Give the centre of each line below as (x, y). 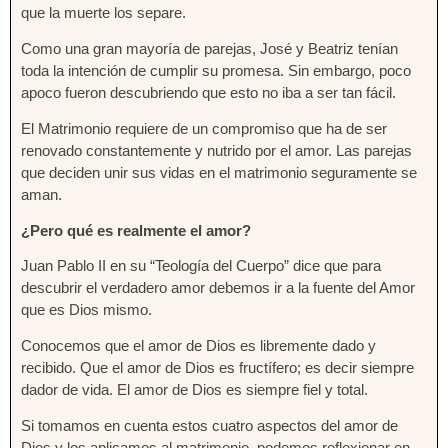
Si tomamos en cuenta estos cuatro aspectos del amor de (209, 425)
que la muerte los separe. (103, 13)
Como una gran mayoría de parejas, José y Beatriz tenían (209, 49)
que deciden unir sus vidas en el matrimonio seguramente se (219, 172)
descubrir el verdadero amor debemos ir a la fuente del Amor (218, 288)
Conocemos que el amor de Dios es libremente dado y (198, 346)
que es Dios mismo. (86, 310)
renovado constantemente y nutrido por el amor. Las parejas (216, 150)
